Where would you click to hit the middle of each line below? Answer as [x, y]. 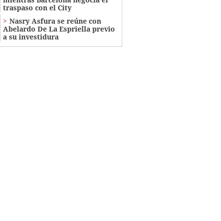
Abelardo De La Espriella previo [59, 29]
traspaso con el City [37, 7]
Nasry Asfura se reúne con [55, 21]
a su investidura [31, 37]
